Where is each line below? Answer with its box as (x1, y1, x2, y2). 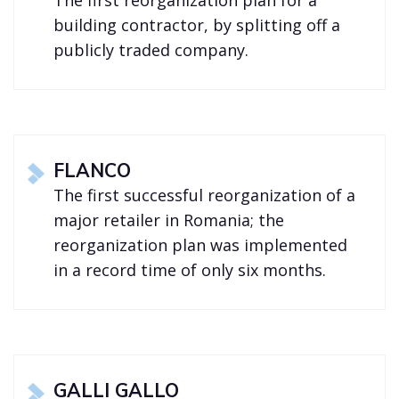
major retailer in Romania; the (53, 209, 285, 232)
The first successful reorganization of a (53, 184, 356, 207)
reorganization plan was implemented (53, 234, 348, 256)
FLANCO (53, 159, 132, 184)
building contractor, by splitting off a (53, 14, 341, 37)
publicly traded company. (53, 39, 249, 61)
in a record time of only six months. (53, 259, 327, 281)
